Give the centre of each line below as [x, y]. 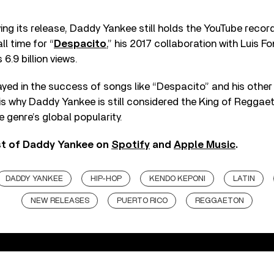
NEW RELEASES [60, 201]
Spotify [131, 144]
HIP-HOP [106, 179]
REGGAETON [220, 201]
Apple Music [205, 144]
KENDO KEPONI [177, 179]
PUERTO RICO [142, 201]
